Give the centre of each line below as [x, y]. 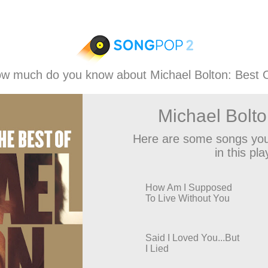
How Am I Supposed [189, 188]
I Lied [157, 249]
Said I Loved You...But [192, 238]
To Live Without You [188, 198]
